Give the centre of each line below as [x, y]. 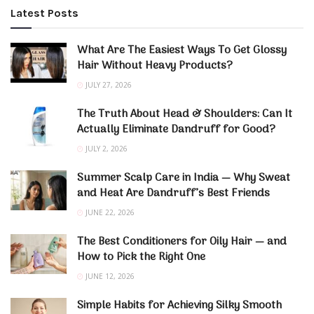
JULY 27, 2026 [108, 85]
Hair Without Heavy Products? [155, 66]
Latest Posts [45, 13]
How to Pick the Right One [141, 258]
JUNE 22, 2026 [109, 213]
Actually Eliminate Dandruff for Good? [176, 130]
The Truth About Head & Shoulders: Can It [185, 115]
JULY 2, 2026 [105, 149]
